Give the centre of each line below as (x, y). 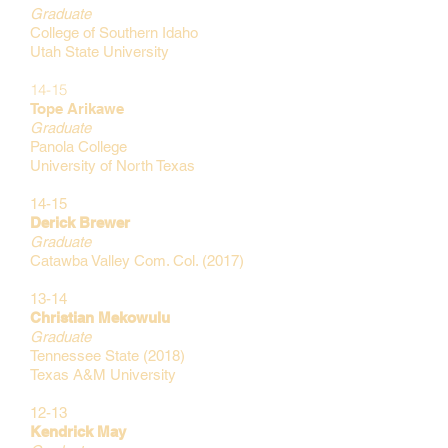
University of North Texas (112, 165)
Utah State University (101, 51)
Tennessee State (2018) (107, 355)
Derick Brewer (80, 222)
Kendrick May (78, 431)
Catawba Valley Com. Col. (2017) (137, 260)
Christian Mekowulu (100, 317)
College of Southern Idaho (114, 32)
